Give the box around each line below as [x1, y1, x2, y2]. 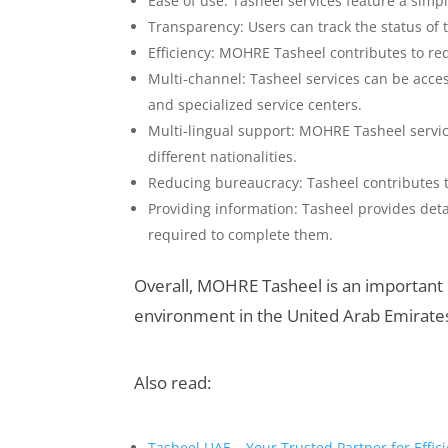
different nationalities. [148, 146, 298, 166]
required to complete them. [148, 224, 334, 244]
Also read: [134, 370, 212, 394]
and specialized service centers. [148, 94, 363, 114]
